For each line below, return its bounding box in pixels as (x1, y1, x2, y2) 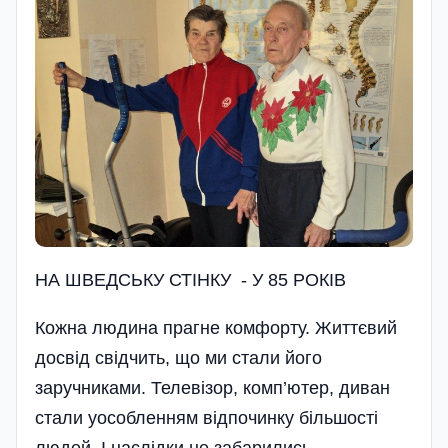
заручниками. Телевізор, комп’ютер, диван (35, 378, 390, 398)
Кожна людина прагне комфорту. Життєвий (35, 318, 397, 338)
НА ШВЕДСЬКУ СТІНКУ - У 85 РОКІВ (35, 270, 346, 290)
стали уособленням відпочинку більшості (35, 408, 378, 428)
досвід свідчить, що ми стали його (35, 348, 322, 368)
